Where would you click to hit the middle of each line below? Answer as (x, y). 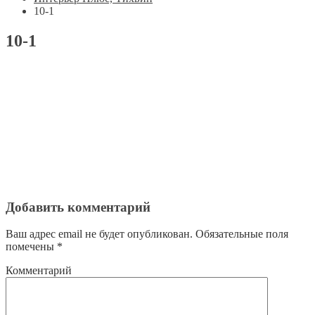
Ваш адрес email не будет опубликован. (99, 234)
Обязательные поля (240, 234)
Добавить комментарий (78, 207)
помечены (31, 247)
